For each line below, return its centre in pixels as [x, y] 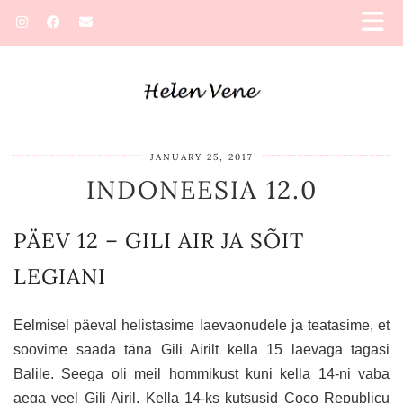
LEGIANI [60, 277]
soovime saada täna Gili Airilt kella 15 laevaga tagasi [201, 350]
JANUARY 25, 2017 [201, 157]
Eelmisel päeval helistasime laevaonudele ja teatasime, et [201, 326]
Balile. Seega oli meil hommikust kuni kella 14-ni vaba [201, 374]
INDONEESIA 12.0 [201, 190]
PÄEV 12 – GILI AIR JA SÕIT [159, 241]
